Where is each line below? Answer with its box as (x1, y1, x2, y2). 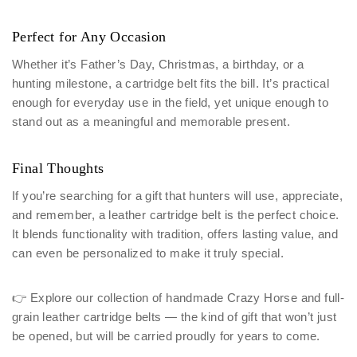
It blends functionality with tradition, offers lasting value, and (12, 227, 338, 241)
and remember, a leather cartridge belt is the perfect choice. (12, 208, 339, 222)
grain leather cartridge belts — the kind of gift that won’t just (12, 310, 337, 324)
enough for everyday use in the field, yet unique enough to (12, 96, 329, 109)
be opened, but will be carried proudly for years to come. (12, 329, 320, 343)
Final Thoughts (12, 160, 104, 176)
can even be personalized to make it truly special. (12, 246, 284, 260)
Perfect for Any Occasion (12, 29, 167, 45)
